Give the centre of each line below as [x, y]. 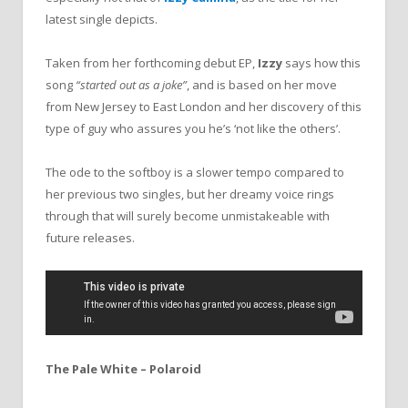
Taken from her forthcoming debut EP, [152, 63]
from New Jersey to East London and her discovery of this [204, 107]
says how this [321, 63]
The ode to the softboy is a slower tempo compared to [195, 173]
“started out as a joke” [131, 85]
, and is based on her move [262, 85]
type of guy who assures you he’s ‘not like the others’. [193, 129]
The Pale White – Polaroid [123, 369]
